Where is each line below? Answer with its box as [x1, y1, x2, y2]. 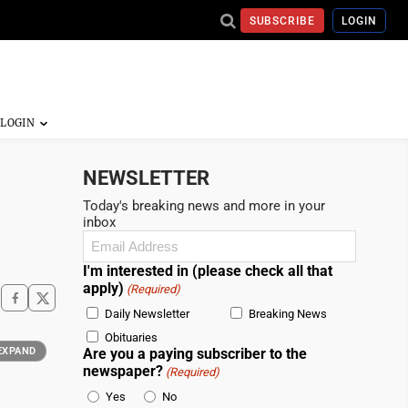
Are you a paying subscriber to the [83, 345, 307, 362]
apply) [83, 280, 124, 297]
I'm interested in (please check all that [83, 262, 332, 280]
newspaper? [83, 362, 163, 380]
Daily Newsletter [105, 307, 189, 321]
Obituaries [105, 331, 158, 345]
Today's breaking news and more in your [83, 198, 325, 214]
